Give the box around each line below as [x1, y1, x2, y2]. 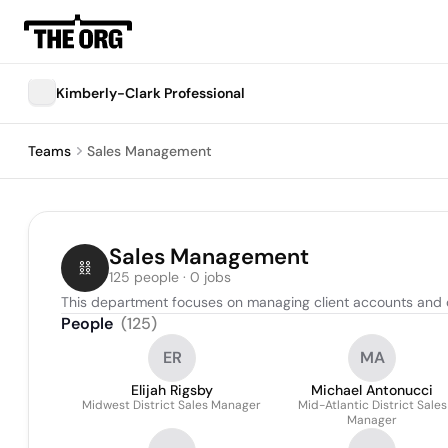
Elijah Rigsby [130, 381, 213, 399]
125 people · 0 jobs [109, 268, 231, 286]
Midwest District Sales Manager [82, 397, 261, 413]
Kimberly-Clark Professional [56, 84, 245, 102]
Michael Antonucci [311, 381, 433, 399]
